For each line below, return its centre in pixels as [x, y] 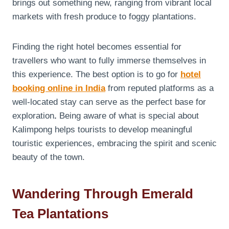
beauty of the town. [49, 157]
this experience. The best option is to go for [96, 74]
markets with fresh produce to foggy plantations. [104, 16]
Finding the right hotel [53, 47]
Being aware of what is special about [128, 116]
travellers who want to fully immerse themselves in [109, 60]
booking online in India [59, 88]
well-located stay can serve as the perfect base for [109, 102]
